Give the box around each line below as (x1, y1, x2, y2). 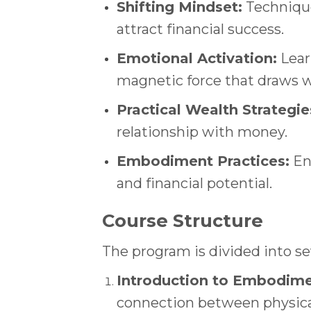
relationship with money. (116, 123, 287, 140)
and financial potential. (116, 174, 272, 192)
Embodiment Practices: (116, 152, 289, 169)
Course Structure (102, 209, 263, 231)
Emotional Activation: (116, 49, 277, 67)
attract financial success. (116, 20, 284, 37)
